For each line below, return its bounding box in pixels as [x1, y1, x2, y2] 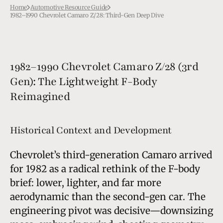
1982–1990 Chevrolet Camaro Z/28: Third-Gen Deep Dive [10, 11, 164, 19]
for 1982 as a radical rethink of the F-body [10, 162, 200, 175]
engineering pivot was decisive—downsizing [10, 204, 213, 217]
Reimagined [10, 89, 70, 104]
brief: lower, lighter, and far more [10, 176, 161, 189]
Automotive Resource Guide [30, 3, 108, 11]
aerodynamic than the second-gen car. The [10, 190, 206, 203]
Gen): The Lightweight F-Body [10, 74, 157, 89]
